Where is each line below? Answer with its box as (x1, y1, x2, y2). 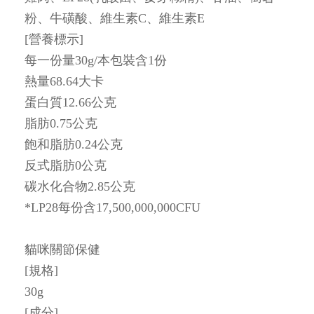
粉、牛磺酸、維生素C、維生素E (25, 11, 205, 25)
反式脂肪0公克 (25, 158, 107, 172)
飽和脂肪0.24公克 (25, 137, 123, 151)
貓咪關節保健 (25, 242, 100, 257)
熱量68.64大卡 (25, 74, 104, 88)
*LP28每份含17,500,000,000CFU (25, 200, 200, 214)
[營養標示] (25, 32, 83, 46)
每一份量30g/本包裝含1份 (25, 53, 167, 67)
